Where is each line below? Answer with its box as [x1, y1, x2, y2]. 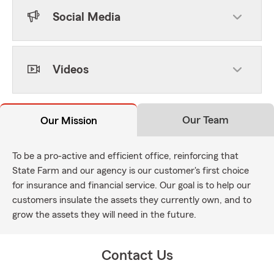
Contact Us [101, 248, 173, 263]
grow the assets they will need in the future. [12, 210, 196, 220]
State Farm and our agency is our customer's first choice [12, 166, 249, 176]
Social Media [53, 11, 120, 23]
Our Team [182, 114, 229, 125]
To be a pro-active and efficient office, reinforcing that [12, 151, 239, 161]
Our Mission [40, 115, 97, 126]
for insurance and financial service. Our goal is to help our [12, 180, 251, 190]
